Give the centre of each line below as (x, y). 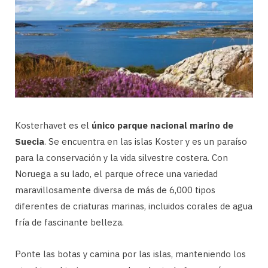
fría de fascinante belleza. (69, 222)
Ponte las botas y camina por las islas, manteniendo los (130, 254)
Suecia (30, 141)
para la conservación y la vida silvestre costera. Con (121, 157)
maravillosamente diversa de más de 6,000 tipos (115, 190)
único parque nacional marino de (162, 125)
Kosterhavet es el (53, 125)
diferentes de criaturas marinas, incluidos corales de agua (134, 206)
